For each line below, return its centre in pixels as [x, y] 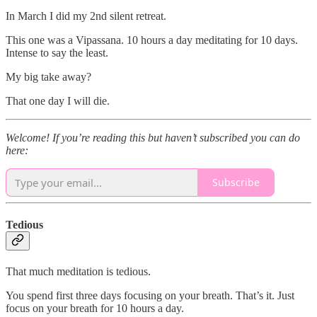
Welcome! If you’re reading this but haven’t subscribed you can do [153, 137]
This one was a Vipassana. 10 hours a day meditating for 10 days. [152, 40]
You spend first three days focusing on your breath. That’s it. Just [150, 296]
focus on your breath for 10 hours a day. [95, 309]
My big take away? [48, 76]
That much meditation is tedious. [78, 272]
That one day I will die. [58, 100]
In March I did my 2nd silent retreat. [86, 16]
